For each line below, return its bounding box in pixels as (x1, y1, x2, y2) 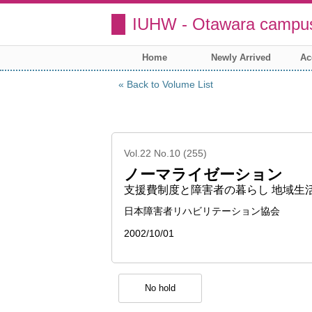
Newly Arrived (211, 52, 271, 63)
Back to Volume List (127, 79, 213, 90)
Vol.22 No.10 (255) (124, 148, 207, 159)
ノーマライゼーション (124, 166, 283, 183)
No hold (145, 283, 175, 293)
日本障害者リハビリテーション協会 (124, 205, 280, 217)
